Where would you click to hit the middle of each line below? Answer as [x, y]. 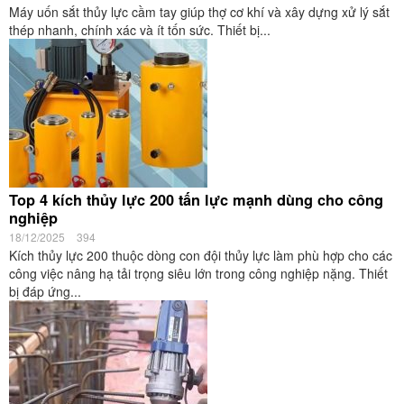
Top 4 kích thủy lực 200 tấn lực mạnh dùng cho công [196, 200]
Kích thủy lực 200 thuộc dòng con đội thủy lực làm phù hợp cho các [201, 255]
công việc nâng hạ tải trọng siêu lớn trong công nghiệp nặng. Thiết [198, 273]
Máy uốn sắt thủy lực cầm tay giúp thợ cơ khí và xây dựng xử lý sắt [199, 12]
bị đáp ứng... [45, 291]
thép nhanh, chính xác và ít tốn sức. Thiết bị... [140, 30]
